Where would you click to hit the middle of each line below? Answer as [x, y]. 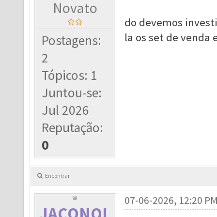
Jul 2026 [66, 110]
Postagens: [72, 40]
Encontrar [57, 176]
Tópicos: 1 [70, 75]
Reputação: [73, 128]
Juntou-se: [72, 93]
